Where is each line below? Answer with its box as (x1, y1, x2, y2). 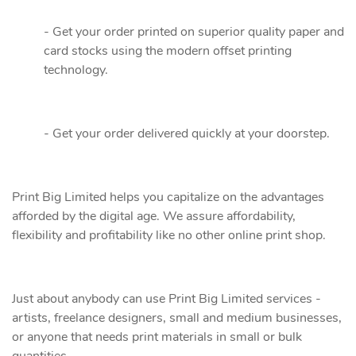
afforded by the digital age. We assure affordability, (12, 210, 296, 222)
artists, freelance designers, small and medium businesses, (12, 311, 342, 324)
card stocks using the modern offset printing (44, 44, 292, 57)
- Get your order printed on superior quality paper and (44, 25, 344, 38)
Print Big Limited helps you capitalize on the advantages (12, 191, 324, 203)
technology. (44, 64, 108, 76)
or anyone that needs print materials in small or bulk (12, 331, 302, 343)
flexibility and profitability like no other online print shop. (12, 229, 326, 242)
